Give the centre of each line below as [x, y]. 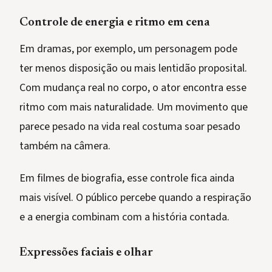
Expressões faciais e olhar [86, 253]
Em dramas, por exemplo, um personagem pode [128, 49]
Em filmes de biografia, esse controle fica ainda [127, 178]
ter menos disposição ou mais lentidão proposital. [133, 69]
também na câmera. [65, 146]
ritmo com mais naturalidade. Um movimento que [134, 107]
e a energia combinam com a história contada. [124, 217]
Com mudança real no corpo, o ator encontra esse [133, 88]
